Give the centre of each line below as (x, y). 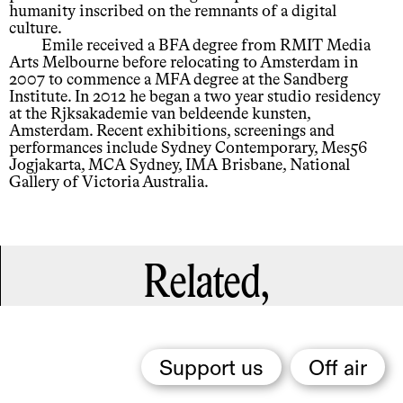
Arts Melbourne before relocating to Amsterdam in (184, 63)
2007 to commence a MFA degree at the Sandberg (179, 80)
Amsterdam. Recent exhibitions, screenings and (172, 131)
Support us (211, 368)
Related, (206, 284)
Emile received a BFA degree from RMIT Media (206, 45)
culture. (36, 28)
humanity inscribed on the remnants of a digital (173, 11)
